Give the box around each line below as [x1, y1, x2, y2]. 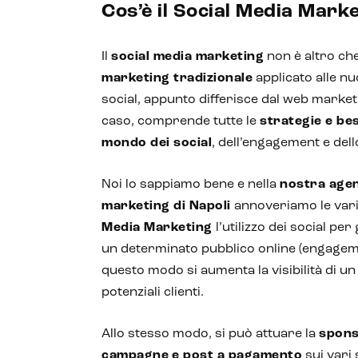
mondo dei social [101, 137, 212, 149]
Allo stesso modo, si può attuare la [101, 328, 319, 340]
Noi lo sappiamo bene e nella [101, 178, 280, 191]
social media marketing [111, 50, 264, 63]
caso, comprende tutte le [101, 115, 260, 128]
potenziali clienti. [101, 286, 204, 299]
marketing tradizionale [101, 72, 253, 85]
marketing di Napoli [101, 200, 234, 213]
